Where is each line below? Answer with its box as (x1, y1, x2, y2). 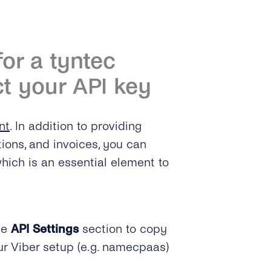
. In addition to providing (10, 120, 142, 132)
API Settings (11, 223, 79, 235)
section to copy (79, 223, 168, 235)
